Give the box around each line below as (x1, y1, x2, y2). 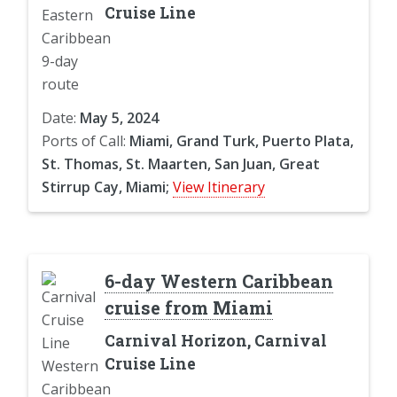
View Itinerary (173, 176, 265, 197)
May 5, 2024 (80, 107, 159, 128)
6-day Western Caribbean (104, 269, 333, 292)
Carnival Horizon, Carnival (104, 330, 327, 351)
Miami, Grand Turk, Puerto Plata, (129, 130, 354, 151)
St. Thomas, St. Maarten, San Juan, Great (42, 153, 320, 174)
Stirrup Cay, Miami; (42, 176, 169, 197)
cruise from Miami (104, 295, 273, 319)
